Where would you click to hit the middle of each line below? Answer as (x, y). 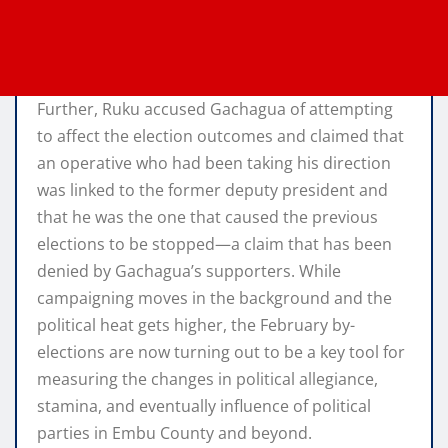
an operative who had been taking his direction (214, 163)
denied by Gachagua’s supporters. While (189, 271)
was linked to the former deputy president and (212, 190)
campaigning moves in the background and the (214, 298)
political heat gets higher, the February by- (196, 325)
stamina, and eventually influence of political (204, 406)
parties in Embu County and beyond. (174, 433)
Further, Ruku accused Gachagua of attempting (215, 109)
